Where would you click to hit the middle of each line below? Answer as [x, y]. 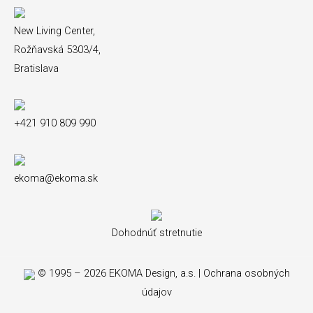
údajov [156, 292]
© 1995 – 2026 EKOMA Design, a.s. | [119, 274]
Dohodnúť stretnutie [156, 233]
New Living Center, [54, 30]
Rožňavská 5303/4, [57, 49]
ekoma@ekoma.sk [56, 178]
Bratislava [36, 68]
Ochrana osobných [246, 274]
